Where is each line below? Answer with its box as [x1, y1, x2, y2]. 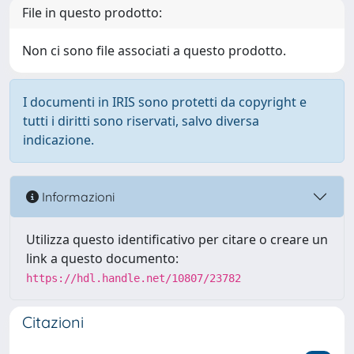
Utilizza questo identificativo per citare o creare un [26, 231, 328, 248]
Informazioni [39, 188, 115, 205]
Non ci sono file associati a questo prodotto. [22, 42, 286, 59]
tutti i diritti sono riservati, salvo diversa [23, 112, 259, 130]
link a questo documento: [26, 250, 179, 267]
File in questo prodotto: [22, 4, 162, 21]
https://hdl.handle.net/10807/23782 [26, 272, 241, 284]
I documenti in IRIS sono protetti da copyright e [23, 93, 307, 111]
